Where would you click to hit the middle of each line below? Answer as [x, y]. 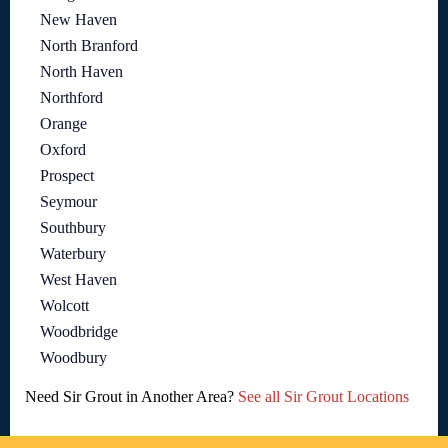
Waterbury [73, 253]
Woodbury [73, 357]
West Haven [78, 279]
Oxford [63, 149]
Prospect [67, 175]
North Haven [81, 71]
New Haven [78, 19]
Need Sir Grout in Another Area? [131, 396]
